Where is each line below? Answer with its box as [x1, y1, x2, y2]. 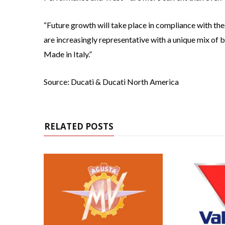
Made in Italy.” [44, 49, 92, 59]
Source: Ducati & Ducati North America [44, 77, 179, 87]
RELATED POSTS [44, 121, 114, 133]
